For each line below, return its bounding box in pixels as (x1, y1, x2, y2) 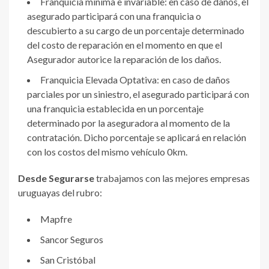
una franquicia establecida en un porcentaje (27, 102, 204, 114)
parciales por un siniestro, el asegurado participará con (27, 88, 249, 100)
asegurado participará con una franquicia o (27, 10, 201, 22)
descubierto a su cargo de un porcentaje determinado (27, 24, 244, 36)
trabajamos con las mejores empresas (96, 172, 250, 184)
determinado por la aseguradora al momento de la (27, 116, 230, 128)
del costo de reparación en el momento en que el (27, 38, 222, 50)
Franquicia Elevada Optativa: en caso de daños (40, 73, 230, 85)
